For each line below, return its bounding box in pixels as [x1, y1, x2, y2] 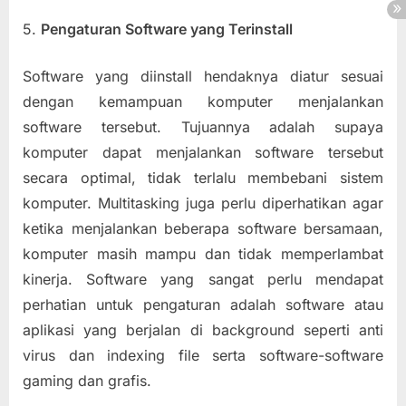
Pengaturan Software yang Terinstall [41, 19, 293, 38]
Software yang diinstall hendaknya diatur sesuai [23, 66, 383, 85]
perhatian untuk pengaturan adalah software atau [23, 295, 383, 314]
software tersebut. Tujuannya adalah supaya [23, 117, 383, 136]
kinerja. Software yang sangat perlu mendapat [23, 269, 383, 288]
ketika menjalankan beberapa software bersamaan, [23, 218, 383, 237]
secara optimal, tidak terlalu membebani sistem [23, 168, 383, 187]
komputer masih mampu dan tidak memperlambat [23, 244, 383, 263]
